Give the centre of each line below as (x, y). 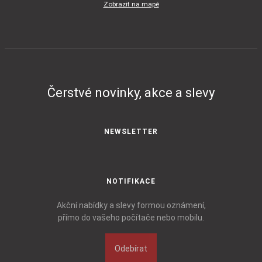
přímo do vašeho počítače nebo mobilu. (131, 217)
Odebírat (131, 248)
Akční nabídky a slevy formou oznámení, (131, 205)
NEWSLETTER (131, 131)
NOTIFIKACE (131, 181)
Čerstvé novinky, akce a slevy (131, 92)
